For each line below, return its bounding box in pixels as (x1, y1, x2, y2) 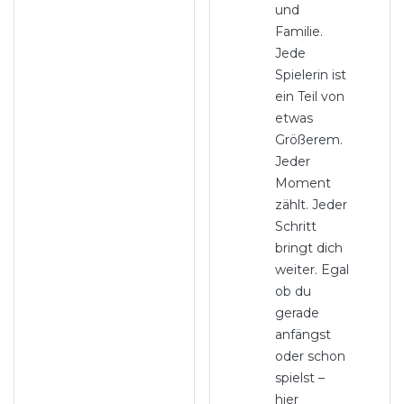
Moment (274, 175, 331, 191)
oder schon (274, 348, 345, 364)
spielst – (274, 370, 325, 386)
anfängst (274, 326, 331, 343)
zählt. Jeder (274, 197, 347, 213)
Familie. (274, 23, 323, 40)
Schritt (274, 218, 317, 234)
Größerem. (274, 132, 343, 148)
